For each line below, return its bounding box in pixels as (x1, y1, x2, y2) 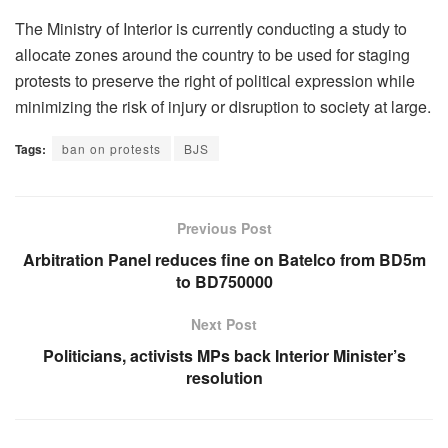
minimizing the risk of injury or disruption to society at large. (15, 94, 431, 118)
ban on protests (62, 139, 161, 157)
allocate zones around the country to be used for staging (15, 42, 410, 66)
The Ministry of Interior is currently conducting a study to (15, 16, 407, 40)
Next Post (191, 313, 257, 334)
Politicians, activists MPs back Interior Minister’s (42, 343, 406, 367)
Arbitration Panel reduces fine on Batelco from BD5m (22, 247, 426, 271)
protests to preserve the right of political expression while (15, 68, 415, 92)
